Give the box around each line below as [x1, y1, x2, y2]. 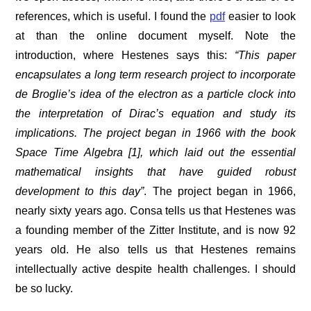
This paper [237, 49, 296, 62]
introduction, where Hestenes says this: [15, 49, 235, 62]
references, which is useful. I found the [15, 10, 210, 23]
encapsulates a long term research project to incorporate [15, 69, 296, 81]
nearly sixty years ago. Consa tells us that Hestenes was [15, 205, 296, 217]
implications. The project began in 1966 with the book [15, 127, 296, 140]
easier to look [225, 10, 296, 23]
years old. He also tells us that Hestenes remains [15, 244, 296, 256]
